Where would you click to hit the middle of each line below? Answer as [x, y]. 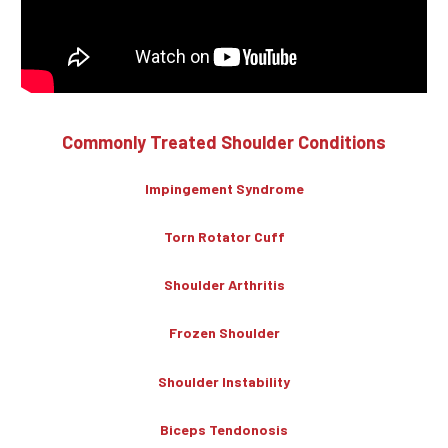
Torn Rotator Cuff [224, 237]
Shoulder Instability [224, 381]
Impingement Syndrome [224, 189]
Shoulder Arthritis [224, 285]
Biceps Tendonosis [224, 429]
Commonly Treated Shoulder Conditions [224, 141]
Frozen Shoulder [224, 333]
